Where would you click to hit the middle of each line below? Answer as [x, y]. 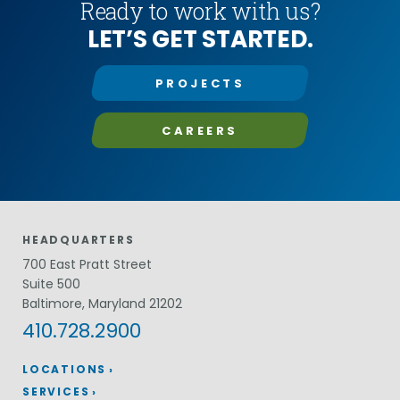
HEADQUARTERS [79, 239]
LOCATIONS [65, 370]
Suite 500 [51, 283]
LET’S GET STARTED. [200, 38]
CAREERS [200, 130]
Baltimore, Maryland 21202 [102, 303]
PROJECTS [200, 83]
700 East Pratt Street [87, 264]
